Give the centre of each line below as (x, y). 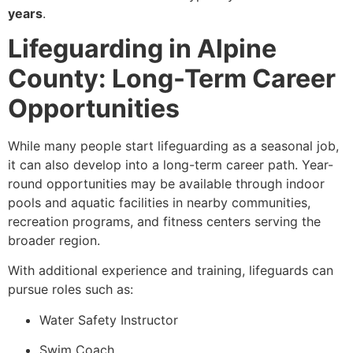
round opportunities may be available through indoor (166, 183)
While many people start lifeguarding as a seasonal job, (173, 145)
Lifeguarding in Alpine (142, 48)
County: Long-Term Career (172, 78)
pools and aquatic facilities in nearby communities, (159, 202)
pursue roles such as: (71, 290)
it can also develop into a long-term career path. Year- (171, 164)
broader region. (54, 240)
